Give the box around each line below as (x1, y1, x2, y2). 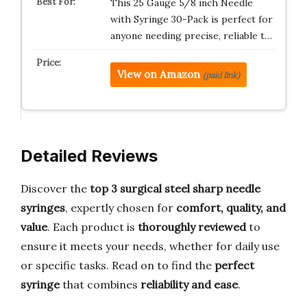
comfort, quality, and (176, 201, 286, 214)
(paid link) (202, 70, 240, 80)
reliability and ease (140, 278, 238, 291)
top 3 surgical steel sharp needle (90, 182, 260, 195)
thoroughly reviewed (138, 220, 246, 234)
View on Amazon (116, 68, 200, 81)
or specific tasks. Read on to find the (21, 258, 214, 272)
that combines (60, 278, 140, 291)
